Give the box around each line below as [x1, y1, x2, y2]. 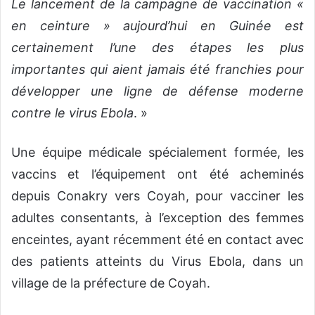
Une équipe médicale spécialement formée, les [11, 145, 304, 160]
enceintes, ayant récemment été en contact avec [11, 232, 304, 247]
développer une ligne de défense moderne [11, 84, 304, 99]
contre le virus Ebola [11, 105, 134, 121]
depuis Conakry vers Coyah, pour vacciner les [11, 188, 304, 204]
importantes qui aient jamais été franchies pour [11, 62, 304, 77]
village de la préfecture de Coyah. [11, 276, 210, 291]
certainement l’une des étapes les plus [11, 40, 304, 56]
